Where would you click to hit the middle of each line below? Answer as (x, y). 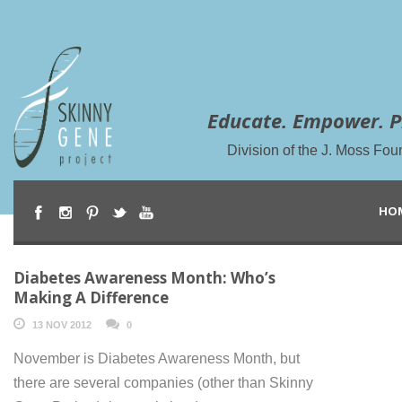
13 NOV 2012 (62, 324)
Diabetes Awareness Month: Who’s (144, 277)
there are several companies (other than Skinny (163, 382)
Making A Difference (91, 297)
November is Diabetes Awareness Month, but (157, 358)
